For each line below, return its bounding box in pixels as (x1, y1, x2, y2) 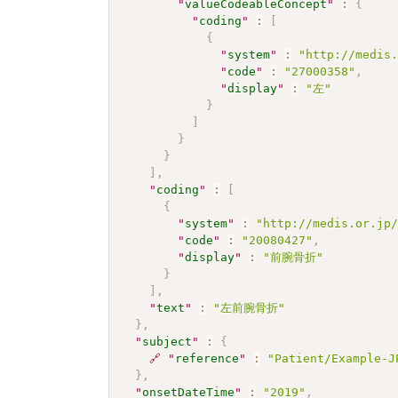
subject (142, 334, 193, 348)
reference (175, 351, 240, 365)
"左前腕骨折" (213, 300, 286, 314)
